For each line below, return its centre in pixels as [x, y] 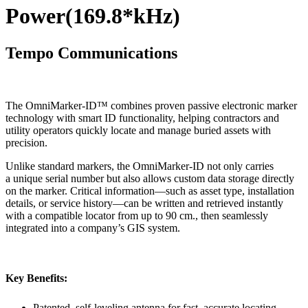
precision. [26, 142]
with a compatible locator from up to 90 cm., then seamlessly [137, 215]
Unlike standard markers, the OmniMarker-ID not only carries [140, 166]
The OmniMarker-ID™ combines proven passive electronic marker [151, 105]
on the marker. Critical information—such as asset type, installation [150, 190]
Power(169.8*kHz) [93, 16]
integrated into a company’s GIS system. [93, 228]
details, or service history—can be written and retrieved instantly [144, 203]
